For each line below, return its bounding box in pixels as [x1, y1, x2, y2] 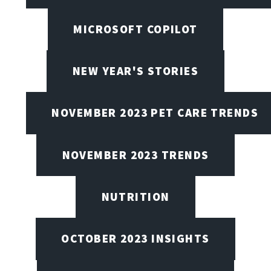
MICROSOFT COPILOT [73, 21, 198, 36]
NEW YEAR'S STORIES [73, 64, 198, 78]
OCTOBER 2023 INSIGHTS [61, 231, 210, 246]
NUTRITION [101, 189, 170, 204]
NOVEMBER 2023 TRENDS [62, 147, 209, 162]
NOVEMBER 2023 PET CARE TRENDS [51, 105, 259, 120]
